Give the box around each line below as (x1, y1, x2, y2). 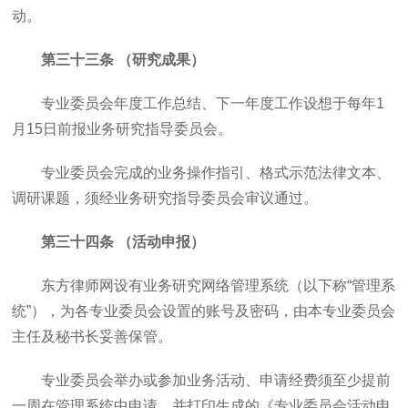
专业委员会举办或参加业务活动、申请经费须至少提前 (41, 372, 392, 388)
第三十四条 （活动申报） (41, 234, 206, 250)
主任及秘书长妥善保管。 (12, 329, 173, 344)
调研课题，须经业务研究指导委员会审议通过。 (12, 190, 319, 206)
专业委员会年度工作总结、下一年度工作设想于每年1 (41, 96, 385, 111)
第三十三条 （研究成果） (41, 52, 206, 67)
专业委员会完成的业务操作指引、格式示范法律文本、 (41, 165, 392, 180)
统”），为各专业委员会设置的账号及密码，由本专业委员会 (12, 303, 396, 319)
